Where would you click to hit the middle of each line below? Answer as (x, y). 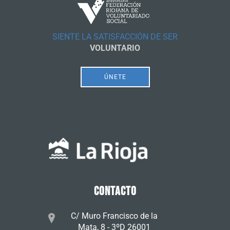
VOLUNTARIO (115, 48)
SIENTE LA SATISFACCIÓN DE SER (115, 37)
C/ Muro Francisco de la (114, 216)
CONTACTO (115, 191)
